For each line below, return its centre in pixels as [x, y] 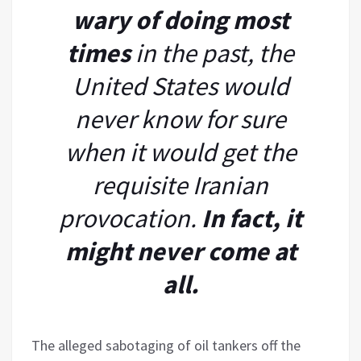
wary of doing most [180, 20]
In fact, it [252, 218]
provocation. [130, 218]
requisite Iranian [180, 185]
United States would [180, 86]
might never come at [180, 251]
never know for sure [180, 119]
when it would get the [180, 152]
